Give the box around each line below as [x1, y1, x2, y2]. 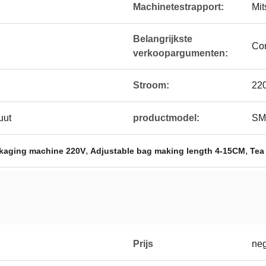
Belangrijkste [133, 34, 192, 44]
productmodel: [133, 113, 199, 123]
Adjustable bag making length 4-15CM [90, 146, 245, 156]
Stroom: [133, 80, 169, 90]
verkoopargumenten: [133, 48, 228, 58]
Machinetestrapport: [133, 2, 224, 12]
